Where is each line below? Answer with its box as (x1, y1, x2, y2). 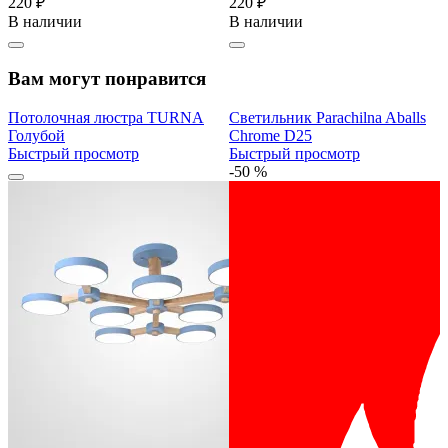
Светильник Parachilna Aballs (229, 108, 426, 126)
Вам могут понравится (8, 68, 206, 90)
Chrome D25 (229, 126, 312, 144)
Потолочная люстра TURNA (8, 108, 204, 126)
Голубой (8, 126, 65, 144)
